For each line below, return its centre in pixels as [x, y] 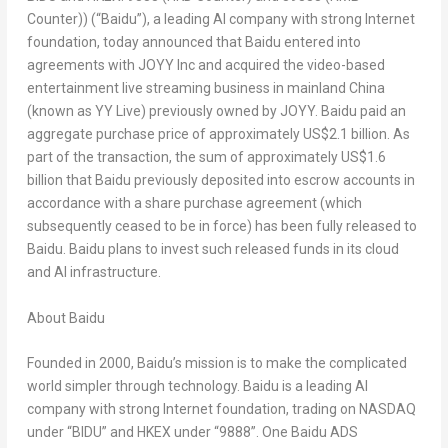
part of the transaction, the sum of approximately [183, 157]
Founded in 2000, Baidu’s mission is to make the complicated [216, 363]
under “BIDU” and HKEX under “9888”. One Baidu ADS [192, 432]
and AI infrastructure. [95, 272]
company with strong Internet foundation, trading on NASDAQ [221, 409]
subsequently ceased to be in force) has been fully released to [221, 226]
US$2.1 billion [344, 134]
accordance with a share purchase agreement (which [194, 203]
